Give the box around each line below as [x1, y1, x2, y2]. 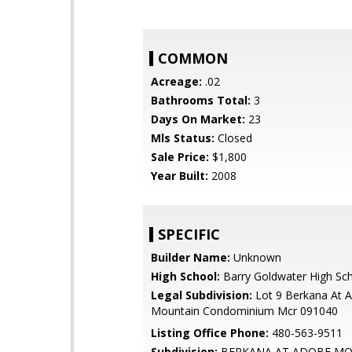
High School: [151, 269, 220, 284]
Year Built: [151, 168, 208, 183]
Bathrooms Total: [151, 93, 251, 108]
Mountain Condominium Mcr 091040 [151, 303, 338, 318]
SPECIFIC [158, 225, 220, 244]
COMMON [158, 49, 228, 68]
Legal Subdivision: [151, 288, 252, 302]
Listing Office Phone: [151, 325, 269, 340]
